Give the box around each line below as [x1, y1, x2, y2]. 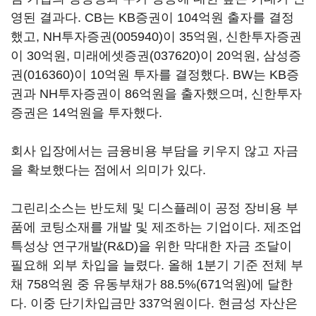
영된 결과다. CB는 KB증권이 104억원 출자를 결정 [11, 11, 294, 25]
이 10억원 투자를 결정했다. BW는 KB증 [74, 68, 299, 82]
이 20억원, [200, 49, 263, 63]
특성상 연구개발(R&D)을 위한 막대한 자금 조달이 [11, 239, 292, 253]
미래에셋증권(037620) [73, 49, 200, 63]
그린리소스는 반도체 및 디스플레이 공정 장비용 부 [11, 201, 298, 215]
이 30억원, [11, 49, 73, 63]
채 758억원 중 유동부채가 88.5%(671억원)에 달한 [11, 277, 293, 291]
